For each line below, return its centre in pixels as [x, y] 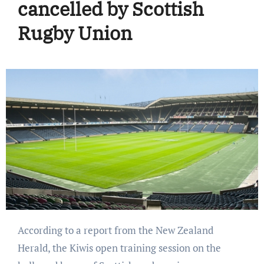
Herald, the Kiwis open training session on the [119, 248]
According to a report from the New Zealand [21, 230]
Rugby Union [75, 33]
